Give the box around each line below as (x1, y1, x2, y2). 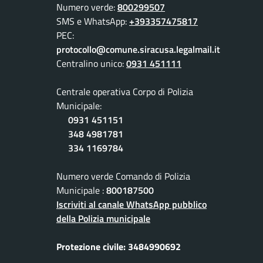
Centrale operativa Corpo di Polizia (56, 85, 193, 99)
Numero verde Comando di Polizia (56, 169, 190, 184)
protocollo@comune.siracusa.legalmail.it (56, 42, 220, 57)
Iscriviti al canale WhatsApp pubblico (56, 197, 207, 212)
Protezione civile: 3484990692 (56, 240, 181, 254)
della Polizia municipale (56, 211, 150, 226)
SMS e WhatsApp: (56, 14, 129, 29)
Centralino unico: (56, 56, 126, 71)
